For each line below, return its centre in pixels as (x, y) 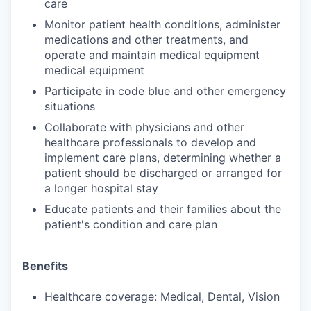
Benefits (45, 266)
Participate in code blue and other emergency (165, 91)
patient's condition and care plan (131, 224)
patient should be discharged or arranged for (163, 173)
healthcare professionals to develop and (150, 142)
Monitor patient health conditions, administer (162, 24)
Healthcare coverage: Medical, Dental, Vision (162, 296)
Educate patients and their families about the (163, 209)
